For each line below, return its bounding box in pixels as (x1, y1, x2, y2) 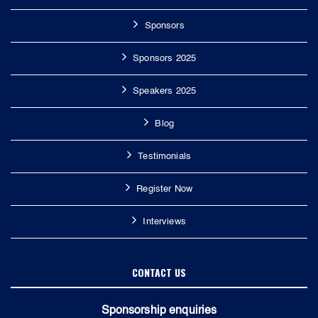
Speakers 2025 (133, 86, 197, 96)
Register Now (136, 184, 193, 194)
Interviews (143, 216, 186, 226)
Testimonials (138, 151, 192, 161)
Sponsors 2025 (133, 53, 197, 63)
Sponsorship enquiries (101, 305, 217, 317)
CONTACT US (132, 264, 186, 280)
